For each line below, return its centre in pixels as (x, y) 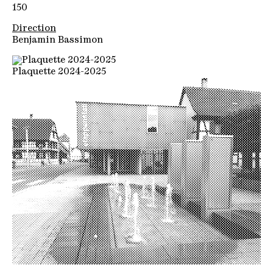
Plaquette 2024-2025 (59, 73)
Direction (34, 29)
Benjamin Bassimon (58, 41)
